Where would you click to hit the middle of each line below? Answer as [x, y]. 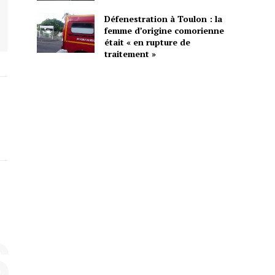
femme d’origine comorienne [164, 30]
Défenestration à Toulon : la [163, 18]
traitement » [130, 53]
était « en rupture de [147, 42]
